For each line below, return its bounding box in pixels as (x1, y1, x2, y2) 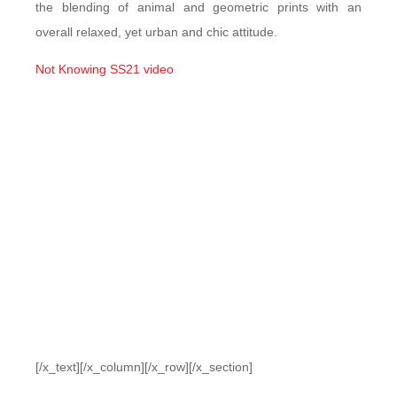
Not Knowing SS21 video (35, 62, 174, 76)
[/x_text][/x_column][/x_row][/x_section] (35, 360, 253, 374)
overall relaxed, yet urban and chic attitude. (35, 25, 277, 39)
